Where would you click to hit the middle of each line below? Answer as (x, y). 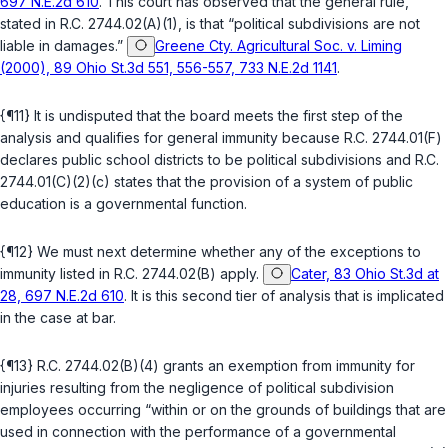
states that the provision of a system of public (261, 182)
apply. (239, 274)
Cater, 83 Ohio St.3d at (365, 274)
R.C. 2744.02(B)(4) (98, 366)
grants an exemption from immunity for (287, 366)
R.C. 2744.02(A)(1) (119, 24)
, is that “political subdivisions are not (299, 24)
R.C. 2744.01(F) (393, 138)
